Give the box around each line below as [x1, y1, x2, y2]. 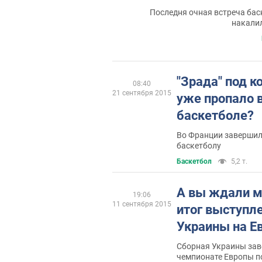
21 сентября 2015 [112, 88, 171, 97]
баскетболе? [177, 108, 254, 123]
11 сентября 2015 [112, 199, 171, 208]
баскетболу [177, 140, 221, 150]
